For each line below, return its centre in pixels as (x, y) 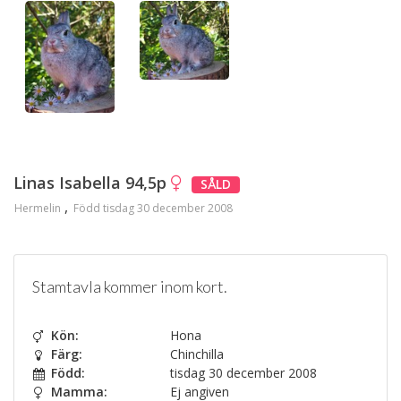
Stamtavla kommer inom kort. (130, 286)
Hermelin (38, 209)
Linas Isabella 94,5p (92, 183)
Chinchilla (195, 354)
